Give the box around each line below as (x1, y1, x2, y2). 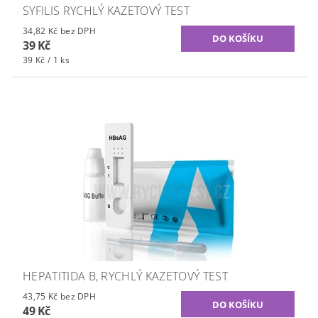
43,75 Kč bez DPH (60, 290, 97, 302)
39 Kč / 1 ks (23, 53, 70, 66)
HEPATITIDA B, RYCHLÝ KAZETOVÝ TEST (23, 268, 228, 284)
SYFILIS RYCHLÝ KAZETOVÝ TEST (23, 2, 190, 18)
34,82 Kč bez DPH (60, 24, 97, 37)
